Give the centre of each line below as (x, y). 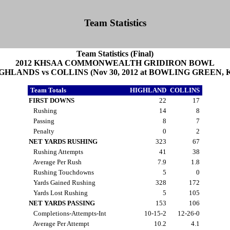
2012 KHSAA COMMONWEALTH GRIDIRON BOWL (115, 63)
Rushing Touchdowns (62, 172)
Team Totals (48, 90)
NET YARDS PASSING (62, 203)
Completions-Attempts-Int (68, 213)
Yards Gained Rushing (63, 182)
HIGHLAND (149, 90)
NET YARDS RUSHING (63, 141)
